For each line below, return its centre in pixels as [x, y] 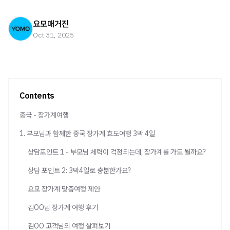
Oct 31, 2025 [53, 35]
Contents [37, 95]
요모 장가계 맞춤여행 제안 [64, 189]
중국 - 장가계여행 [44, 115]
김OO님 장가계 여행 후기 [63, 207]
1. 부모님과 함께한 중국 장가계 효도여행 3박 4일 [87, 133]
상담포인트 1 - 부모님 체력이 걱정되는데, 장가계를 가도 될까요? [117, 152]
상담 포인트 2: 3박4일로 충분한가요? [79, 170]
